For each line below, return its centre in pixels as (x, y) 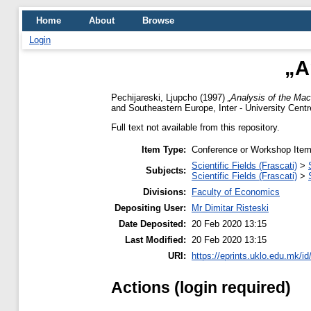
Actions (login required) (201, 287)
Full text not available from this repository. (195, 127)
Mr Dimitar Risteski (230, 208)
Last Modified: (155, 240)
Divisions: (165, 192)
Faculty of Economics (236, 192)
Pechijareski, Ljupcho (154, 97)
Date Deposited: (152, 224)
